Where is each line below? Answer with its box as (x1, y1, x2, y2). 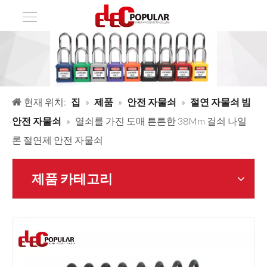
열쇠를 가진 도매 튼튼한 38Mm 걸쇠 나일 (75, 115, 247, 127)
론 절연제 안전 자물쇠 (12, 134, 103, 146)
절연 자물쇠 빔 (190, 96, 251, 108)
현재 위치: (24, 96, 66, 108)
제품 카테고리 (32, 170, 113, 187)
